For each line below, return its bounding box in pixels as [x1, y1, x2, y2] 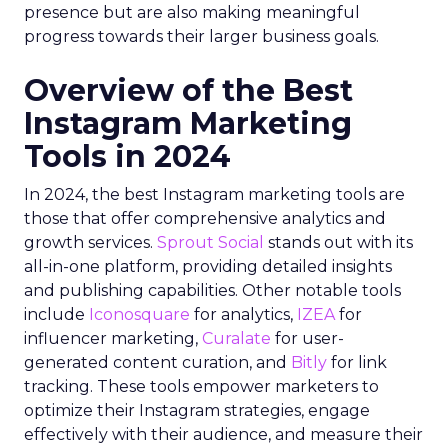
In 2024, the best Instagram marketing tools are [24, 185, 405, 204]
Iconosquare [89, 305, 190, 324]
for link [327, 353, 387, 372]
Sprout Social [157, 233, 264, 252]
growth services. [24, 233, 157, 252]
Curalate [202, 329, 271, 348]
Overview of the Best [24, 72, 353, 109]
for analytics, [190, 305, 297, 324]
